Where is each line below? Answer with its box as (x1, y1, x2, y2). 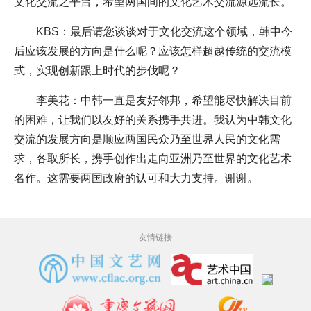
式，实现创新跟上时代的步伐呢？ (14, 64, 180, 76)
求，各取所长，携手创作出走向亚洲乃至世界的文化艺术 (14, 152, 292, 165)
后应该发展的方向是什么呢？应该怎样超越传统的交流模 (14, 44, 292, 57)
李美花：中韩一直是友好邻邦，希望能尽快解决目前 (36, 94, 292, 106)
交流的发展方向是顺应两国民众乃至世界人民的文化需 (14, 133, 280, 145)
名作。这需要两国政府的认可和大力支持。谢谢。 (14, 171, 258, 184)
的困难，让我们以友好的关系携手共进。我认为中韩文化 (14, 113, 292, 126)
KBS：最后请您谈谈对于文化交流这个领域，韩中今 (36, 25, 292, 37)
